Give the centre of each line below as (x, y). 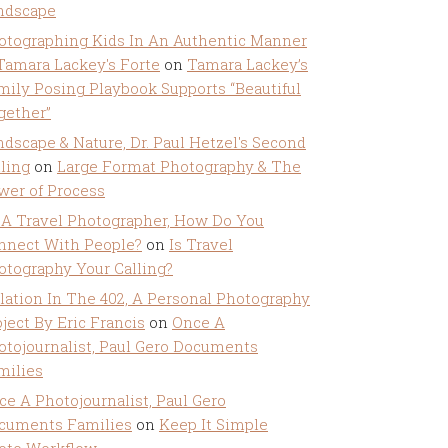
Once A (198, 322)
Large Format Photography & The (179, 166)
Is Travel (201, 244)
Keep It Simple (213, 424)
